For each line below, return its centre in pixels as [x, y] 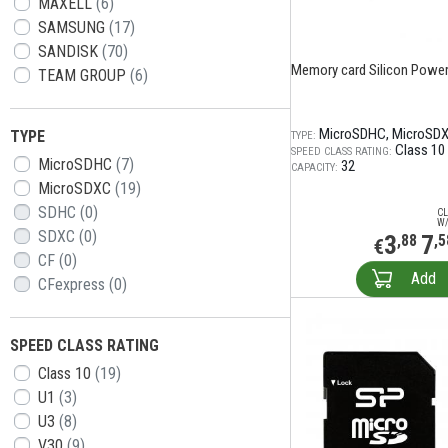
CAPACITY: [314, 167]
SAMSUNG [73, 27]
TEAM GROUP [84, 75]
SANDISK [70, 51]
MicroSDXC [76, 188]
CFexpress [73, 284]
